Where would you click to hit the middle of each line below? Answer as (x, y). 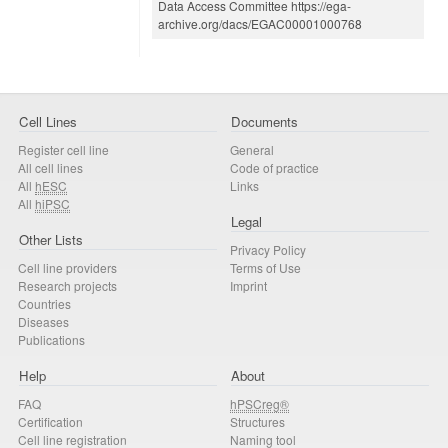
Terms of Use (265, 267)
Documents (264, 121)
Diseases (43, 321)
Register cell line (63, 149)
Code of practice (274, 167)
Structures (257, 422)
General (252, 149)
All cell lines (50, 167)
